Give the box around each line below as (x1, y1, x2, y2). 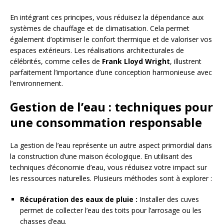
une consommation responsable (10, 114, 202, 131)
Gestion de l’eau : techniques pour (10, 98, 213, 115)
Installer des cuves (137, 194, 199, 204)
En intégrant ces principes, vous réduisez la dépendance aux (10, 12, 203, 22)
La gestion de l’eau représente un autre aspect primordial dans (10, 140, 212, 150)
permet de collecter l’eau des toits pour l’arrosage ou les (20, 205, 201, 215)
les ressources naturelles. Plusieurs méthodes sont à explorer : (10, 173, 212, 183)
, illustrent (170, 56, 201, 66)
